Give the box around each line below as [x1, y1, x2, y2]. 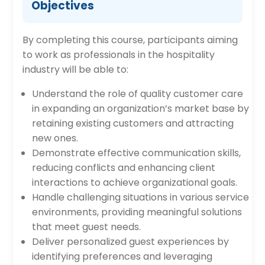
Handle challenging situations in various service [32, 190, 250, 204]
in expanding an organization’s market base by [32, 102, 250, 115]
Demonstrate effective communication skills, [32, 146, 241, 160]
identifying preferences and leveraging [32, 250, 213, 263]
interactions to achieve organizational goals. [32, 176, 238, 189]
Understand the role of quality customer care [32, 87, 244, 101]
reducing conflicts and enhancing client [32, 161, 216, 174]
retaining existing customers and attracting [32, 117, 234, 130]
